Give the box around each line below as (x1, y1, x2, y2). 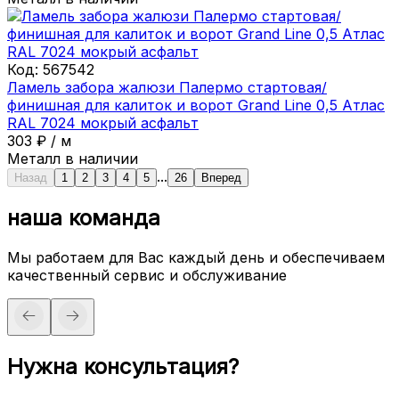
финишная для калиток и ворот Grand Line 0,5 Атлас (7, 95, 385, 114)
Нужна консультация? (7, 353, 239, 379)
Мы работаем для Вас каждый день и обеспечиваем (7, 248, 385, 266)
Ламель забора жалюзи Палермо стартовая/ (7, 77, 327, 96)
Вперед (201, 170, 241, 184)
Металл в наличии (7, 149, 138, 167)
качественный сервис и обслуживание (7, 265, 287, 284)
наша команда (7, 204, 160, 231)
